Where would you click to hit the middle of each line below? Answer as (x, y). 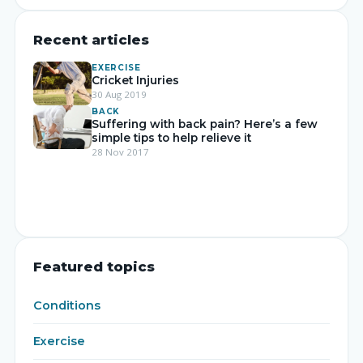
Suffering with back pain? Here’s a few (205, 124)
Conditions (67, 305)
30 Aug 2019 (119, 94)
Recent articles (91, 39)
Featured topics (94, 266)
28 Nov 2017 (120, 152)
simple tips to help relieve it (171, 137)
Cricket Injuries (135, 80)
